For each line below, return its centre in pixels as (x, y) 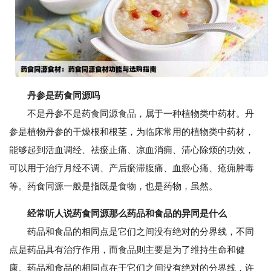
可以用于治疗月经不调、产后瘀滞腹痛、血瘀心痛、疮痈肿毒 (132, 168)
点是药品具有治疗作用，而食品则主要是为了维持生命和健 (127, 250)
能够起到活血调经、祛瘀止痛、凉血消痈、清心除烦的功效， (132, 150)
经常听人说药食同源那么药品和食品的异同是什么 (127, 214)
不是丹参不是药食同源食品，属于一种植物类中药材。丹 (132, 114)
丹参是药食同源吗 (64, 96)
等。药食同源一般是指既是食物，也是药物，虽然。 (113, 186)
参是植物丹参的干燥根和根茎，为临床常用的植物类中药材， (132, 132)
